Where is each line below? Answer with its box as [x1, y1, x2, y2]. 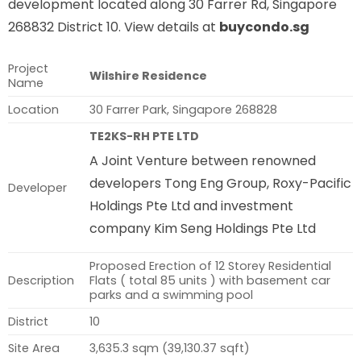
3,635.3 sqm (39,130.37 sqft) [89, 339, 250, 356]
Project [7, 60, 48, 77]
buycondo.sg [218, 17, 309, 36]
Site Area [7, 339, 60, 356]
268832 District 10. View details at [7, 17, 219, 36]
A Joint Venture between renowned [89, 151, 316, 170]
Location [7, 101, 59, 118]
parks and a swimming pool [89, 286, 253, 303]
